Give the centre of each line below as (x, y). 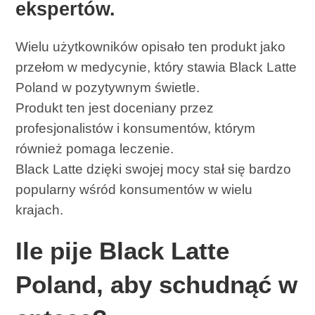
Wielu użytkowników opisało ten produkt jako (151, 47)
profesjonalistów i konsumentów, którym (136, 129)
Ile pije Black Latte (123, 251)
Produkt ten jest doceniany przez (115, 108)
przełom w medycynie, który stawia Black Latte (156, 67)
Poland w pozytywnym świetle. (108, 88)
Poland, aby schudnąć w (157, 285)
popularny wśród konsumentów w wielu (134, 190)
